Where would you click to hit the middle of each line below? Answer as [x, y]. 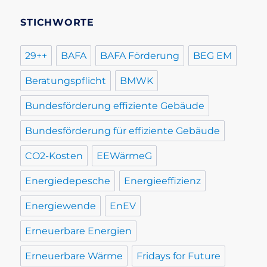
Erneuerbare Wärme [74, 256]
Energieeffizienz [163, 181]
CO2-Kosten [54, 156]
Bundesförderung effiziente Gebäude [115, 106]
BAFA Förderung [140, 56]
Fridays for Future [179, 256]
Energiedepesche [68, 181]
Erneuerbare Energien [79, 231]
